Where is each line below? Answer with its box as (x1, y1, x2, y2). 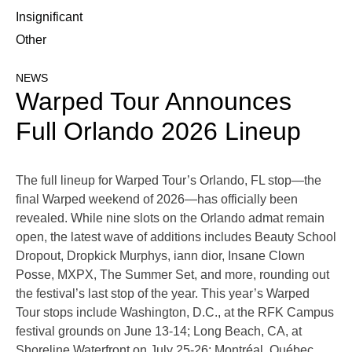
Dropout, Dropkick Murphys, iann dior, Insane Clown (16, 249, 305, 263)
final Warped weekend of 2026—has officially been (16, 192, 298, 207)
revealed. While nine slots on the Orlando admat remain (16, 211, 324, 225)
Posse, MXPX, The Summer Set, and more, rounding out (16, 268, 329, 282)
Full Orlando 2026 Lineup (16, 117, 301, 146)
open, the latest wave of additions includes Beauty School (16, 230, 336, 244)
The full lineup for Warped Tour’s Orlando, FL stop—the (16, 174, 321, 188)
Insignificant (16, 10, 82, 24)
